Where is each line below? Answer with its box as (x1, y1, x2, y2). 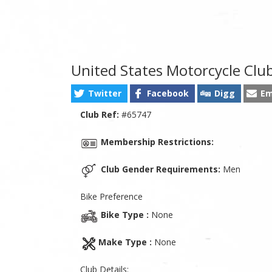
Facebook (147, 87, 189, 99)
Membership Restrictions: (101, 135, 214, 148)
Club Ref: (80, 108, 119, 120)
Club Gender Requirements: (101, 163, 220, 175)
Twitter (88, 87, 121, 99)
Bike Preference (80, 190, 143, 202)
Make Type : (98, 236, 152, 248)
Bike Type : (101, 208, 149, 220)
